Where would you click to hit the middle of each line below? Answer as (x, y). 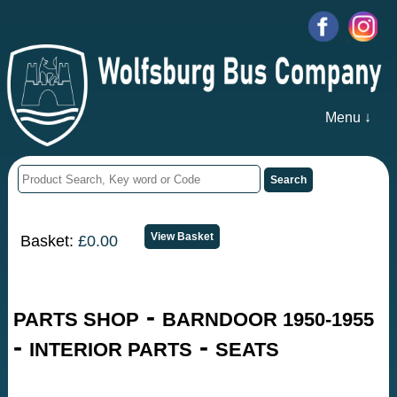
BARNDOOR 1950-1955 (269, 320)
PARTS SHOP (77, 320)
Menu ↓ (348, 118)
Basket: (50, 241)
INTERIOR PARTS (111, 350)
